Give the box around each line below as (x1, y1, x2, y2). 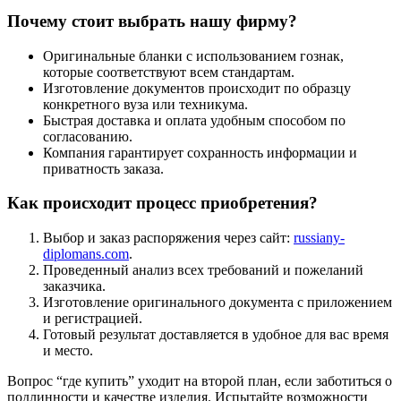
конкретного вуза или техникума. (43, 96, 248, 112)
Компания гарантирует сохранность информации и (43, 144, 357, 160)
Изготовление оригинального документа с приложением (43, 294, 392, 311)
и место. (43, 343, 93, 359)
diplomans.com (43, 246, 129, 262)
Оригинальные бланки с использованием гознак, (43, 47, 344, 64)
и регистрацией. (43, 311, 142, 327)
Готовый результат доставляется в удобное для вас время (43, 327, 388, 343)
